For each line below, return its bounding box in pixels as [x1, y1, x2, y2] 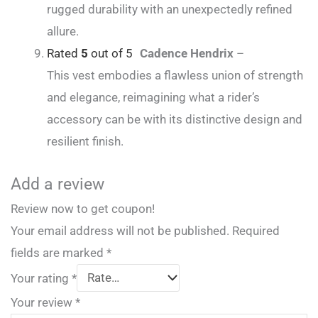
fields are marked [11, 245, 106, 260]
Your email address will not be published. [11, 223, 229, 238]
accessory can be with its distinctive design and [47, 112, 302, 127]
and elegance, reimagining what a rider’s [47, 90, 260, 105]
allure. [47, 24, 79, 39]
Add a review [11, 174, 104, 194]
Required [232, 223, 280, 238]
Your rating [11, 270, 72, 285]
